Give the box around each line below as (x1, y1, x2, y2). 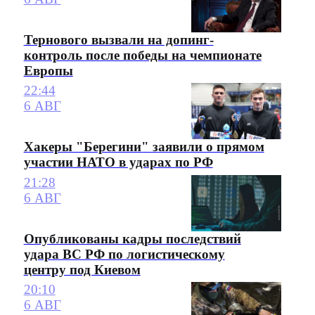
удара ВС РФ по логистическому (23, 246, 225, 262)
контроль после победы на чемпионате (23, 47, 262, 63)
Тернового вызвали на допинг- (23, 32, 214, 47)
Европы (23, 63, 73, 78)
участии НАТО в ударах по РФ (23, 155, 213, 170)
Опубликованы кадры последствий (23, 231, 241, 246)
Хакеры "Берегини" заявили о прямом (23, 139, 264, 155)
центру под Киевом (23, 262, 141, 277)
